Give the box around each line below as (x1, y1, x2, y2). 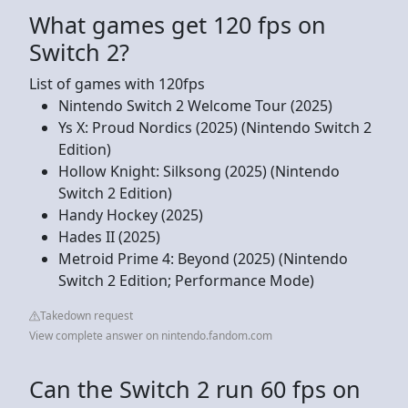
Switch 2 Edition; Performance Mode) (58, 270, 314, 291)
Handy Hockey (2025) (58, 204, 203, 225)
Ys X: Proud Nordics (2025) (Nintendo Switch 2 (58, 117, 372, 138)
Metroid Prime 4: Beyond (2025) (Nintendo (58, 248, 348, 269)
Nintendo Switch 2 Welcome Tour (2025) (58, 95, 332, 116)
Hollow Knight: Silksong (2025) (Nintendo (58, 160, 340, 181)
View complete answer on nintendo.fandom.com (29, 327, 272, 343)
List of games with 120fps (29, 73, 205, 94)
